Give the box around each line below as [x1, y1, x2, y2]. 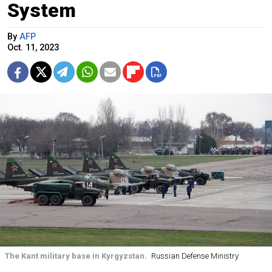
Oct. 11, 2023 [7, 42, 59, 53]
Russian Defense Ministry [151, 251, 239, 261]
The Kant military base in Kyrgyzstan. [5, 251, 147, 261]
